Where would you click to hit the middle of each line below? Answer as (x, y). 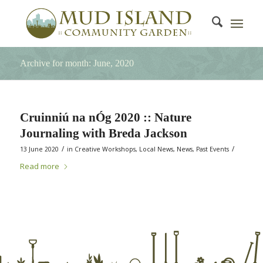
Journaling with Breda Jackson (103, 133)
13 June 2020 (39, 149)
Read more (39, 166)
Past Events (212, 149)
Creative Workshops (105, 149)
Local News (156, 149)
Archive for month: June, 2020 (77, 63)
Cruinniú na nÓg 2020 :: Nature (105, 117)
